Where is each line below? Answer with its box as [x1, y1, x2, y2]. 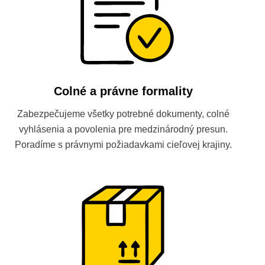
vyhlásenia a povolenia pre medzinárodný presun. [18, 124, 228, 134]
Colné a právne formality [53, 85, 193, 98]
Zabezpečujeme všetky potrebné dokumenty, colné [17, 109, 230, 119]
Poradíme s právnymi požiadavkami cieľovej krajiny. [14, 140, 232, 150]
